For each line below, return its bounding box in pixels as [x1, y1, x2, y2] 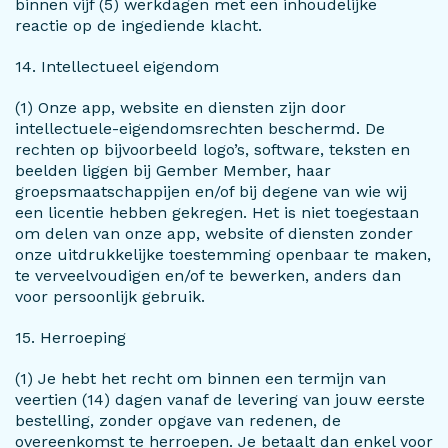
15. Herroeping [15, 328, 126, 347]
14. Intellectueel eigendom [15, 57, 219, 76]
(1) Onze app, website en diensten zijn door [15, 98, 346, 117]
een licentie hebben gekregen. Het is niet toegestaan [15, 203, 419, 222]
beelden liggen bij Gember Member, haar [15, 161, 331, 180]
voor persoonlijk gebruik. [15, 287, 205, 306]
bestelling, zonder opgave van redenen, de [15, 411, 341, 430]
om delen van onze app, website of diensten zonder [15, 224, 413, 243]
